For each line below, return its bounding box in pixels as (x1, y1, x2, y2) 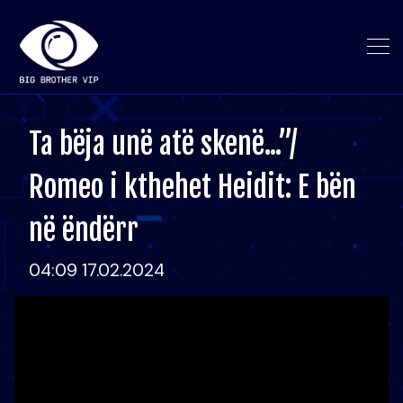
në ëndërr (29, 212, 139, 248)
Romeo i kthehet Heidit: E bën (29, 169, 356, 205)
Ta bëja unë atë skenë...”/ (29, 126, 297, 162)
